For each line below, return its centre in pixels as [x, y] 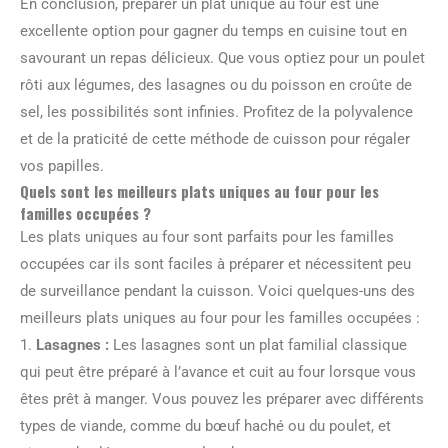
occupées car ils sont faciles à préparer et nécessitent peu [215, 264]
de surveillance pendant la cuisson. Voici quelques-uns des [217, 291]
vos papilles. [62, 166]
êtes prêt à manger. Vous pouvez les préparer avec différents [222, 399]
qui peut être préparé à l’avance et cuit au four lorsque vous [218, 372]
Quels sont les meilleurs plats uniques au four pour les [199, 191]
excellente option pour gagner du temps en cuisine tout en [213, 31]
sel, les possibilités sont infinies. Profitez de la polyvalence [216, 112]
